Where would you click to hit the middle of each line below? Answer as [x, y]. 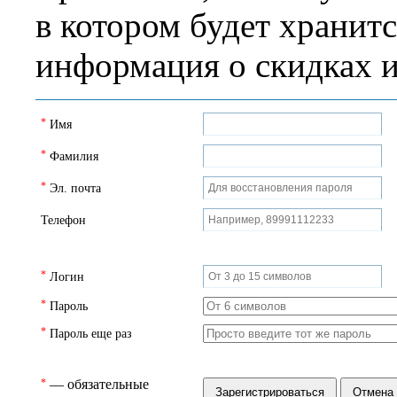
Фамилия [74, 156]
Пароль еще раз [91, 333]
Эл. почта [75, 188]
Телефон [63, 220]
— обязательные [99, 384]
